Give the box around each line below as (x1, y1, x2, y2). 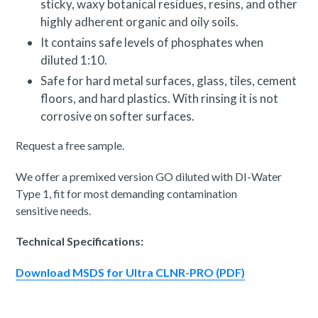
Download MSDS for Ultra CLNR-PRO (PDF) (16, 265, 245, 279)
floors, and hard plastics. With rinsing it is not (40, 90, 278, 106)
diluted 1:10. (40, 52, 109, 67)
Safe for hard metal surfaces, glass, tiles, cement (40, 72, 297, 88)
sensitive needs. (16, 203, 91, 217)
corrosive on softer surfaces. (40, 108, 197, 124)
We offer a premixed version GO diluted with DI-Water (16, 169, 282, 183)
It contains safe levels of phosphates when (40, 34, 263, 50)
